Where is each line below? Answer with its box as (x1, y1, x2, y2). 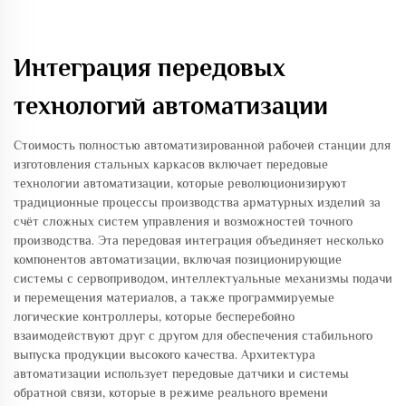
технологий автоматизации (14, 92, 328, 120)
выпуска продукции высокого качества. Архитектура (14, 347, 315, 362)
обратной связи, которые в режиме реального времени (14, 385, 328, 400)
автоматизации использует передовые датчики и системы (14, 366, 349, 381)
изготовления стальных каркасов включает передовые (14, 157, 328, 171)
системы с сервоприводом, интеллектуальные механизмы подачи (14, 271, 392, 285)
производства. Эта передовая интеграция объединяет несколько (14, 233, 383, 247)
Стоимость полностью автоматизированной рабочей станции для (14, 138, 391, 152)
